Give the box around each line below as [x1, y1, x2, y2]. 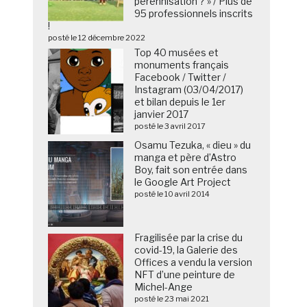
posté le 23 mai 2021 [134, 294, 210, 304]
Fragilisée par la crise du [134, 232, 243, 244]
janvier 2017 [134, 108, 189, 121]
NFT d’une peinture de [134, 269, 236, 281]
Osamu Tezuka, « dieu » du [134, 139, 251, 151]
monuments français [134, 59, 230, 71]
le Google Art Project [134, 176, 232, 188]
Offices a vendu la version [134, 256, 253, 269]
